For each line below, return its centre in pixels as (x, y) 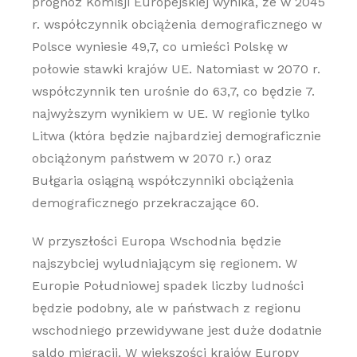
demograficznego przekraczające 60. (145, 203)
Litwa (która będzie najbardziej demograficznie (176, 136)
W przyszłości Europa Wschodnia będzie (156, 241)
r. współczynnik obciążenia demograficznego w (177, 24)
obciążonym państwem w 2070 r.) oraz (151, 158)
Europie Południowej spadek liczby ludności (167, 286)
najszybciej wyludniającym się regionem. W (164, 263)
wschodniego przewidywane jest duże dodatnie (177, 330)
